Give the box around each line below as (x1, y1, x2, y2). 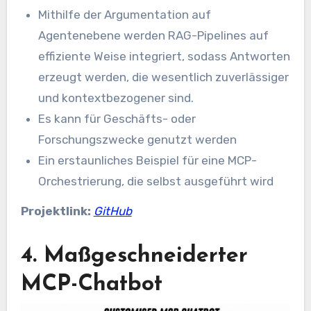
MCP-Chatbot (20, 273, 162, 296)
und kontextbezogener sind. (38, 90, 194, 105)
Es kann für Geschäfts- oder (38, 111, 196, 126)
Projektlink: (20, 203, 94, 218)
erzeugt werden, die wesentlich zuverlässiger (38, 69, 289, 84)
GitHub (93, 203, 132, 218)
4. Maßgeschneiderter (20, 244, 248, 267)
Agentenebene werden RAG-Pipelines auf (38, 28, 269, 42)
